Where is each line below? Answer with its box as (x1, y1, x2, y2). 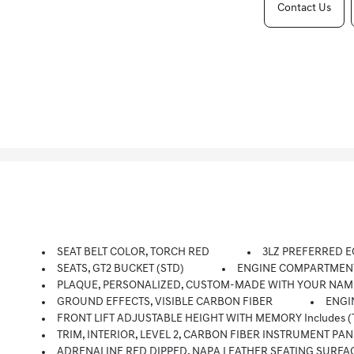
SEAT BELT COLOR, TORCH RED (57, 247, 210, 258)
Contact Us (277, 2, 331, 14)
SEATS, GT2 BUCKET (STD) (57, 263, 185, 275)
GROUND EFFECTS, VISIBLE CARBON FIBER (57, 296, 273, 308)
